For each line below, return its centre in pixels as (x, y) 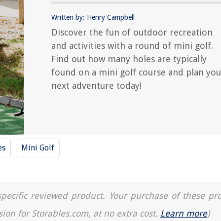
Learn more (184, 213)
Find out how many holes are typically (129, 59)
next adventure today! (96, 86)
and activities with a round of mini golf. (132, 46)
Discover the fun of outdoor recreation (132, 32)
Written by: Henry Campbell (93, 17)
